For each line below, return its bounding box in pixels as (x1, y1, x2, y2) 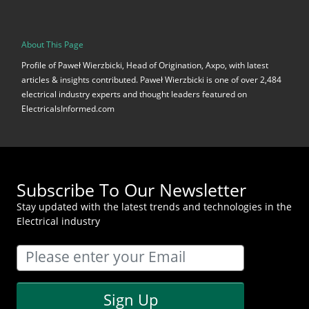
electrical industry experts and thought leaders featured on (21, 88, 247, 101)
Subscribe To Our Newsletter (17, 178, 246, 202)
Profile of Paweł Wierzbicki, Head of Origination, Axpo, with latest (21, 59, 268, 72)
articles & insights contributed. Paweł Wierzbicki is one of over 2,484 (21, 74, 281, 86)
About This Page (21, 38, 83, 50)
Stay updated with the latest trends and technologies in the (17, 200, 292, 214)
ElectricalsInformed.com (21, 103, 114, 115)
